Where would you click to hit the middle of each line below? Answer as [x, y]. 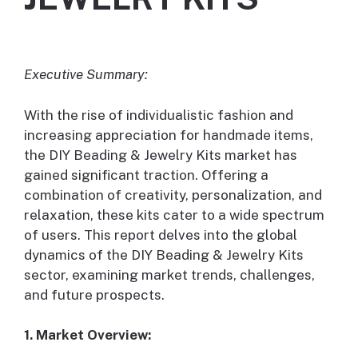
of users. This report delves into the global [161, 235]
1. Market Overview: [88, 335]
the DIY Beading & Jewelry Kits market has [161, 155]
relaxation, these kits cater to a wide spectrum [174, 215]
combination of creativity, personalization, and [173, 195]
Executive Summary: [86, 75]
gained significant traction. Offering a [146, 175]
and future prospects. [94, 294]
